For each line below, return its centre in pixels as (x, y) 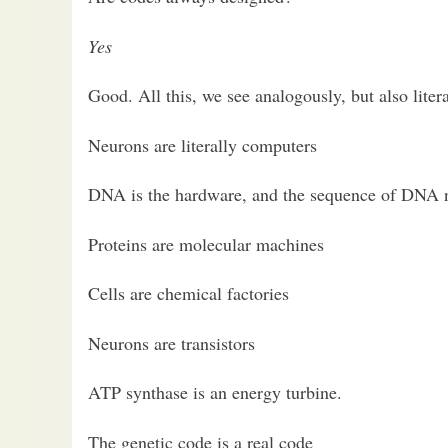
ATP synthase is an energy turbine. (215, 392)
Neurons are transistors (171, 342)
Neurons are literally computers (202, 144)
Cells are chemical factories (188, 293)
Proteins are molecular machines (206, 243)
